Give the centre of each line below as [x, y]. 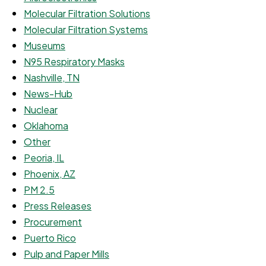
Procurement [53, 221]
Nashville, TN [52, 77]
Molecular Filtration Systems [86, 29]
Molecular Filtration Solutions [87, 13]
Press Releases [58, 205]
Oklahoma [46, 125]
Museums [45, 45]
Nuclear [41, 109]
